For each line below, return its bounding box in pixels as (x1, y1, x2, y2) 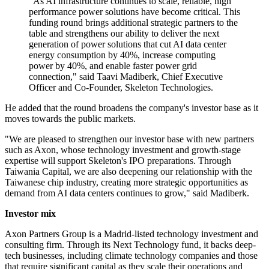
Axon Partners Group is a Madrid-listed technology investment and (5, 229, 258, 240)
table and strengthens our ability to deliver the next (29, 28, 219, 39)
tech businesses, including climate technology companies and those (5, 250, 258, 261)
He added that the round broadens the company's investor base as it (5, 103, 258, 113)
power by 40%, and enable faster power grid (29, 61, 197, 71)
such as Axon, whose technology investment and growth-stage (5, 145, 241, 156)
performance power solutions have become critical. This (29, 7, 240, 17)
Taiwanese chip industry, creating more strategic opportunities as (5, 177, 248, 188)
